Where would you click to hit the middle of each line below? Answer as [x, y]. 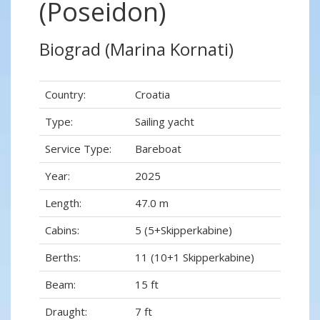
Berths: [63, 257]
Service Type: [78, 149]
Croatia [152, 95]
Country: [65, 95]
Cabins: [62, 230]
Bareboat [158, 149]
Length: [63, 203]
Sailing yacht [165, 122]
